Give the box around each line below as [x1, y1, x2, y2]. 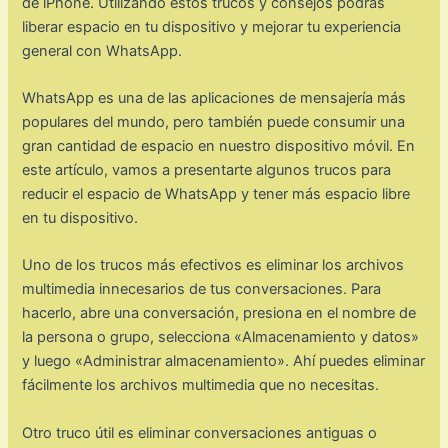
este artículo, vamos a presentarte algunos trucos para [22, 161, 392, 180]
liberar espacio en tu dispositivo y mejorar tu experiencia [22, 17, 402, 36]
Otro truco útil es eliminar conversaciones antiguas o [22, 423, 378, 442]
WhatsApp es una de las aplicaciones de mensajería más [22, 89, 407, 108]
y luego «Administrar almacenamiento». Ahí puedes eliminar [22, 352, 426, 371]
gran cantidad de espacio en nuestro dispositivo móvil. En [22, 137, 416, 156]
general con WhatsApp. [22, 41, 183, 60]
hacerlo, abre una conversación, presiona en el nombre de [22, 304, 417, 323]
